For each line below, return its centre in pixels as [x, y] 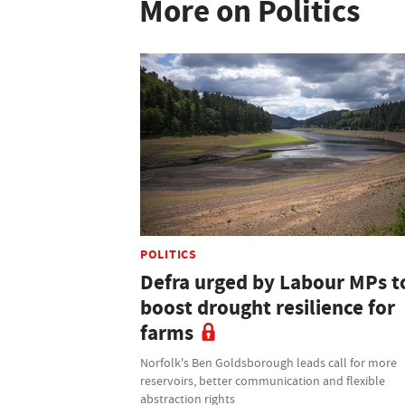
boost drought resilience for [268, 307]
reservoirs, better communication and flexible [263, 380]
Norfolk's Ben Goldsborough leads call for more [268, 362]
